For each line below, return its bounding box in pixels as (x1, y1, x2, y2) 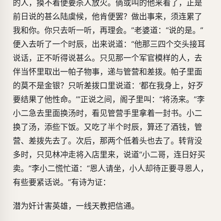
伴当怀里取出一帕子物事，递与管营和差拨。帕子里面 (13, 67, 202, 77)
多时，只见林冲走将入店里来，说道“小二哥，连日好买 (13, 149, 205, 160)
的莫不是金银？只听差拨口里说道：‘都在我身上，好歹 (13, 80, 204, 91)
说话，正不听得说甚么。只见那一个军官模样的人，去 (13, 53, 202, 63)
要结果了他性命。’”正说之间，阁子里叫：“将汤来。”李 (13, 94, 205, 105)
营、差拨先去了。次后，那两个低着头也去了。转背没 (13, 136, 202, 146)
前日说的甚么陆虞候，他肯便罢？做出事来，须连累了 (13, 11, 202, 22)
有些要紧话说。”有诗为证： (13, 177, 110, 187)
